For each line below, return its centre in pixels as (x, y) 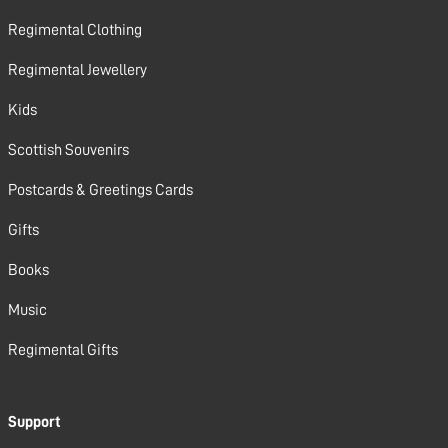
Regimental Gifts (63, 350)
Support (34, 422)
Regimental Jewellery (77, 70)
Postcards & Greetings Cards (100, 190)
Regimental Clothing (75, 30)
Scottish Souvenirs (68, 150)
